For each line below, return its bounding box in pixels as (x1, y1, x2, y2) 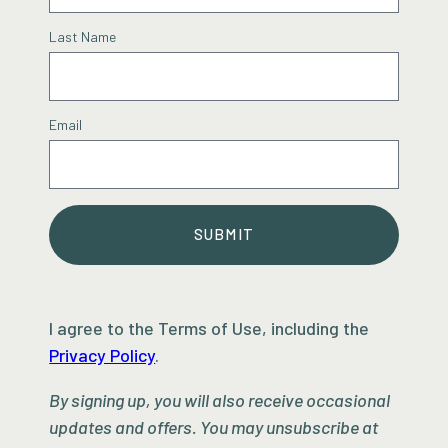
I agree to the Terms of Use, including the (49, 316, 370, 339)
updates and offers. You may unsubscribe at (49, 415, 379, 438)
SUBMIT (194, 225, 254, 244)
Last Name (49, 27, 117, 45)
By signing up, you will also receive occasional (49, 388, 391, 411)
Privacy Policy (49, 343, 156, 366)
